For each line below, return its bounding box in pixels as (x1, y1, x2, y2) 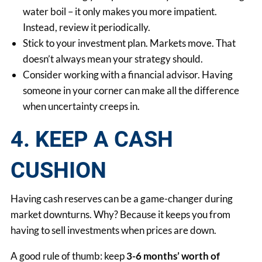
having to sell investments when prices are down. (11, 224, 217, 237)
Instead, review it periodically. (23, 20, 151, 33)
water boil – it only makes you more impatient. (23, 5, 218, 18)
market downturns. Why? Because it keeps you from (11, 208, 231, 221)
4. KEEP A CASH (11, 126, 174, 152)
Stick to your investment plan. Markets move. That (23, 36, 236, 49)
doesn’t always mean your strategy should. (23, 52, 204, 65)
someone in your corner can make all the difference (23, 84, 240, 96)
